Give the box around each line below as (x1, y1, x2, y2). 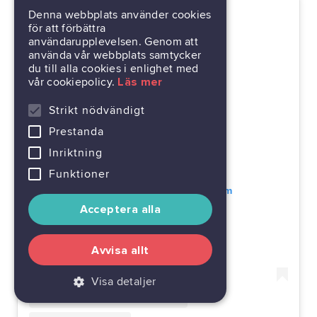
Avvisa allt (91, 245, 149, 256)
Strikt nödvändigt (49, 103, 145, 117)
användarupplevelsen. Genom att (28, 35, 199, 49)
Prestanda (49, 124, 104, 139)
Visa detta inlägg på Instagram (85, 184, 232, 196)
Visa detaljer (91, 275, 156, 289)
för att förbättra (28, 21, 106, 35)
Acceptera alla (79, 204, 161, 215)
